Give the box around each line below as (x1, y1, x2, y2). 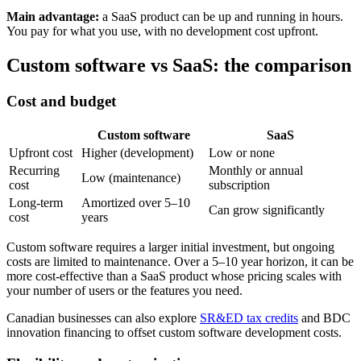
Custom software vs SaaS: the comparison (6, 55, 351, 77)
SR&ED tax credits (200, 310, 298, 325)
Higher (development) (81, 145, 193, 160)
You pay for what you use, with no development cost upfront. (6, 24, 318, 39)
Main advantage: (6, 10, 99, 24)
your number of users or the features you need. (6, 283, 243, 297)
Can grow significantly (209, 202, 325, 217)
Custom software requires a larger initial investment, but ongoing (6, 239, 334, 254)
